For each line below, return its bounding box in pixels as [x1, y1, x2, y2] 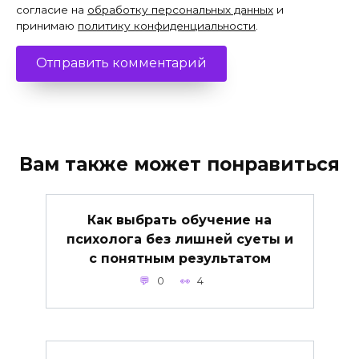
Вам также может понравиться [19, 152, 340, 175]
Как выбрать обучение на [87, 212, 272, 228]
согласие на [16, 2, 87, 16]
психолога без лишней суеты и [66, 231, 293, 247]
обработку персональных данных [87, 2, 273, 16]
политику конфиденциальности [78, 18, 256, 32]
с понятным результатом [88, 250, 271, 266]
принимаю [16, 18, 78, 32]
